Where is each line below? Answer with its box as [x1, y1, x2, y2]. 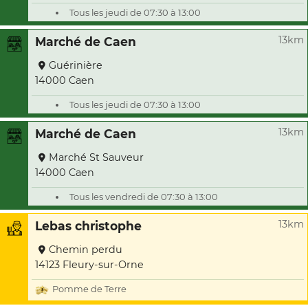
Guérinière [49, 59, 102, 71]
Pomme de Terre [52, 283, 126, 295]
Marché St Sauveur [49, 151, 144, 164]
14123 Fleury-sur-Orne [35, 258, 144, 271]
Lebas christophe [35, 219, 142, 233]
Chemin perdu [49, 243, 122, 256]
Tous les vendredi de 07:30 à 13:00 [69, 191, 218, 202]
